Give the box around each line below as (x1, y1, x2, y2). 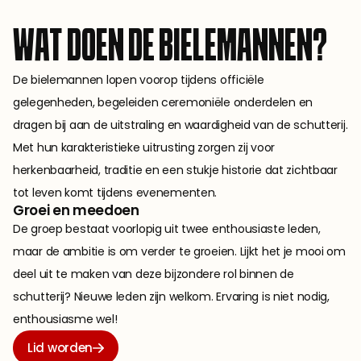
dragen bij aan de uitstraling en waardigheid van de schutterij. (13, 117, 348, 133)
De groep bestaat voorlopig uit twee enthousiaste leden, (13, 221, 321, 237)
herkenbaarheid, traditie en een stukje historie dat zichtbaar (13, 162, 338, 178)
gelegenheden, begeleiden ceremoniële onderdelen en (13, 94, 313, 110)
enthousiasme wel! (13, 311, 118, 327)
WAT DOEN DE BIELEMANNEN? (13, 28, 327, 68)
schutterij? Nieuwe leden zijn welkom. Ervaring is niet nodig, (13, 288, 330, 305)
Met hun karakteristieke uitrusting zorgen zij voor (13, 139, 276, 156)
